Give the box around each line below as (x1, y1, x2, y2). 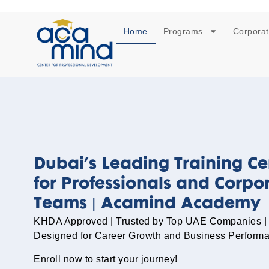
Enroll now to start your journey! (34, 253, 178, 264)
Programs (163, 26, 203, 36)
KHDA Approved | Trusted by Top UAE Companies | (34, 216, 267, 227)
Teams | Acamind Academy (34, 197, 261, 212)
